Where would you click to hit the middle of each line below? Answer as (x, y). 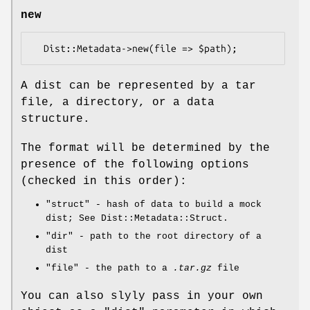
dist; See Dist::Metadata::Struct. (137, 219)
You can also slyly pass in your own (142, 297)
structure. (55, 119)
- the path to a (126, 268)
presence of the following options (135, 165)
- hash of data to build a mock (176, 205)
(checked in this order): (104, 182)
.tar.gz (192, 268)
